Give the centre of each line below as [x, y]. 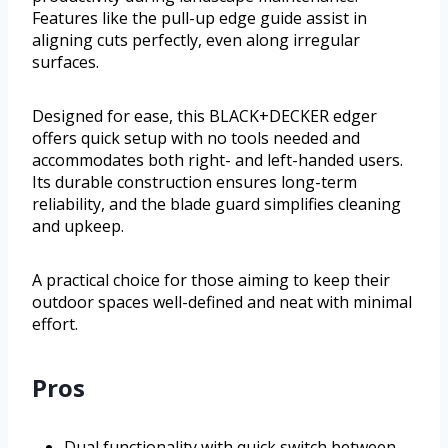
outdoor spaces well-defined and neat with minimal [222, 302]
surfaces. [65, 62]
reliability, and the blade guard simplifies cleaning [216, 204]
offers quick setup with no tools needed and [196, 138]
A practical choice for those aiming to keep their [211, 280]
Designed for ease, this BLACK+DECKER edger [204, 116]
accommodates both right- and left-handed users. [217, 160]
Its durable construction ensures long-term [194, 182]
